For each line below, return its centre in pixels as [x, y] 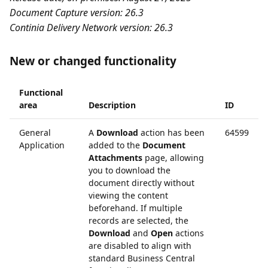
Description [112, 105]
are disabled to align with [140, 246]
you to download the [130, 170]
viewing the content [128, 195]
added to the [115, 145]
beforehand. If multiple [135, 208]
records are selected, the [138, 220]
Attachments [115, 158]
